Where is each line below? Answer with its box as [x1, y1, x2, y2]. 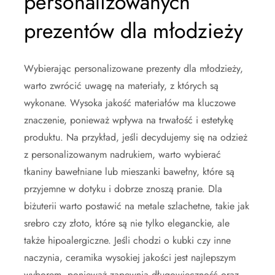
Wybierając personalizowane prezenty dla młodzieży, [24, 61, 243, 76]
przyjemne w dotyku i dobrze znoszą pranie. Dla [24, 181, 222, 196]
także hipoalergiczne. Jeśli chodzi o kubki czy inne [24, 233, 231, 247]
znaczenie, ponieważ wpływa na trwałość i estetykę [24, 112, 233, 127]
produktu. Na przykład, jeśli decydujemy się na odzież [24, 130, 247, 144]
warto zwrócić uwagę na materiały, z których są [24, 78, 219, 93]
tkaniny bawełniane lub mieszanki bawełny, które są [24, 164, 234, 179]
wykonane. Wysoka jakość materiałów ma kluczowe [24, 95, 236, 110]
